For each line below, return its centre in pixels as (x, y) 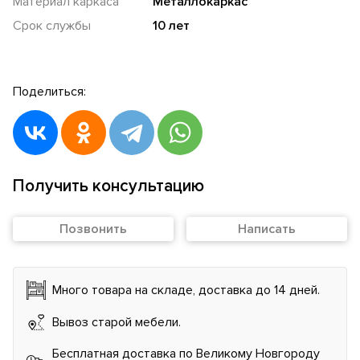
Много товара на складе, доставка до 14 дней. (186, 290)
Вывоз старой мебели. (117, 322)
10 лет (172, 25)
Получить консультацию (108, 186)
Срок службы (52, 25)
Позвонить (93, 229)
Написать (267, 229)
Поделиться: (49, 91)
